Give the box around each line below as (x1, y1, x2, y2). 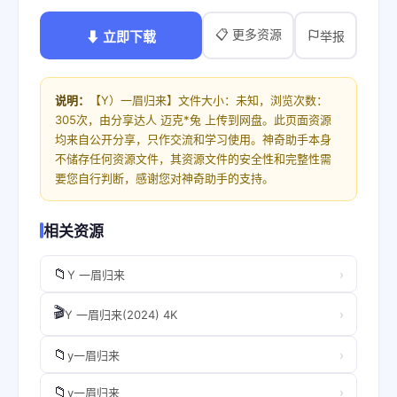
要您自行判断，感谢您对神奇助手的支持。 (55, 171, 274, 185)
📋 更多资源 (214, 26, 282, 42)
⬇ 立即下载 (86, 27, 156, 45)
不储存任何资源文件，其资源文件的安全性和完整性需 (55, 152, 331, 166)
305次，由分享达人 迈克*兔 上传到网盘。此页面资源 (55, 113, 331, 127)
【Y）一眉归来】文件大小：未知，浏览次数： (90, 93, 328, 107)
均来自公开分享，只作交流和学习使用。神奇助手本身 (55, 132, 331, 146)
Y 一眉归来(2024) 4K (65, 307, 177, 322)
